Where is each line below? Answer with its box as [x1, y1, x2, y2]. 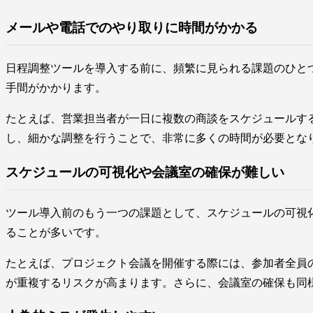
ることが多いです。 [6, 226, 106, 238]
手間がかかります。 [6, 82, 106, 94]
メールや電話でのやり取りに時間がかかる [6, 20, 258, 36]
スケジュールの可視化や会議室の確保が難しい [6, 164, 284, 180]
